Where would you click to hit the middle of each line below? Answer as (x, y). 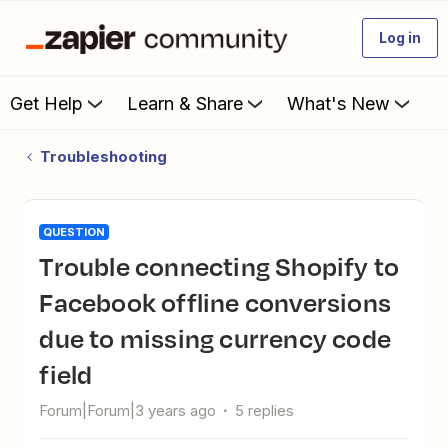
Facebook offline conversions (215, 302)
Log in (400, 37)
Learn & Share (185, 103)
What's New (338, 103)
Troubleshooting (103, 156)
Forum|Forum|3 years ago (128, 410)
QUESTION (74, 232)
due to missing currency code (215, 338)
